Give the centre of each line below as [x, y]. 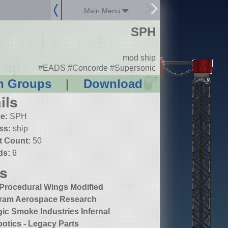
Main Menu [103, 11]
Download [113, 84]
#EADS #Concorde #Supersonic [97, 68]
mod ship [139, 58]
